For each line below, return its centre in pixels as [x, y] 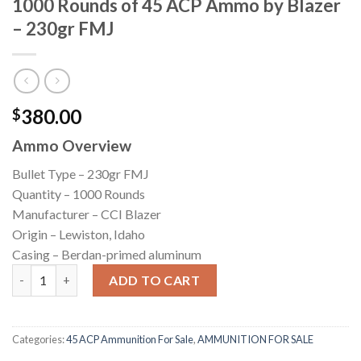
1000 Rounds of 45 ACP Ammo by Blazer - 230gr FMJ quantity [177, 272]
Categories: [39, 339]
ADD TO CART [155, 280]
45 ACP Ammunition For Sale [130, 339]
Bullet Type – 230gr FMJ [81, 173]
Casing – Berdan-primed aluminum [107, 254]
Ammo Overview [72, 146]
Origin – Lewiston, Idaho [79, 234]
